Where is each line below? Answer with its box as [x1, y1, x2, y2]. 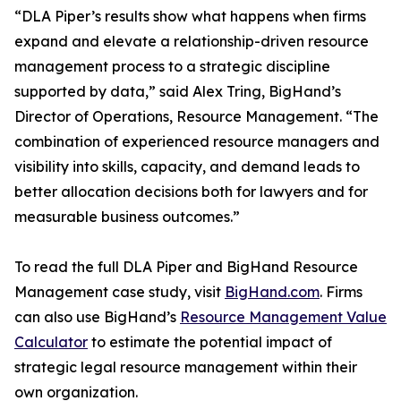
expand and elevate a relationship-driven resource [14, 32, 369, 51]
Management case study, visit [14, 283, 225, 302]
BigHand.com [225, 283, 320, 302]
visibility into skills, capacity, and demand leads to [14, 158, 360, 176]
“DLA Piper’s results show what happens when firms [14, 7, 366, 26]
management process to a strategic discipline [14, 57, 330, 76]
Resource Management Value [180, 308, 387, 327]
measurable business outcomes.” [14, 208, 240, 226]
